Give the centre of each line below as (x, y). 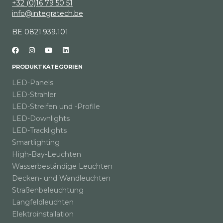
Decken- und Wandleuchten (61, 178)
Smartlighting (36, 143)
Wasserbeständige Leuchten (62, 167)
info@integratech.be (48, 14)
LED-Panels (33, 83)
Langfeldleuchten (43, 202)
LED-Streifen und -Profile (56, 107)
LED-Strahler (34, 95)
